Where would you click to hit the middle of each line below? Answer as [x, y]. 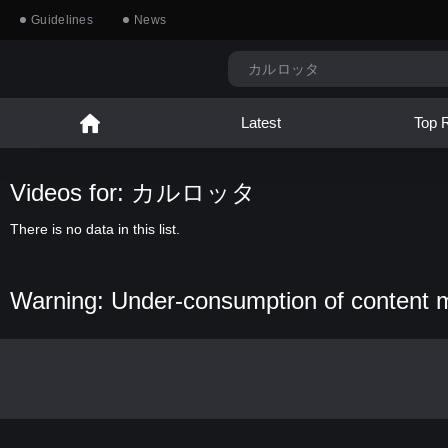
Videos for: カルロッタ [133, 192]
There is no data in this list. [95, 229]
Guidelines [62, 20]
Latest [260, 122]
